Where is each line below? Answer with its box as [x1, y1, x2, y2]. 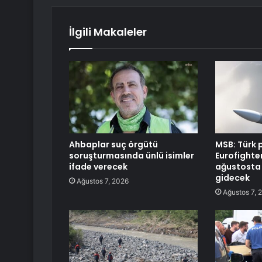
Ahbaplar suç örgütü [69, 139, 158, 151]
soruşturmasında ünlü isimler [69, 150, 194, 162]
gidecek [215, 172, 250, 184]
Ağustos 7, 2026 [77, 177, 129, 186]
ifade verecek [69, 161, 127, 173]
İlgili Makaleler [69, 25, 147, 40]
